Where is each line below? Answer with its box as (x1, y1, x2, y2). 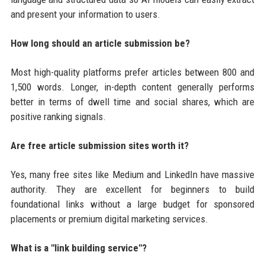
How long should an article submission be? (10, 37, 190, 49)
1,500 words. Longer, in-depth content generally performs (10, 80, 255, 93)
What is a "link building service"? (10, 241, 147, 254)
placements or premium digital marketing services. (10, 212, 208, 225)
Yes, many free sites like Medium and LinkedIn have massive (10, 168, 255, 180)
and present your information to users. (10, 8, 160, 20)
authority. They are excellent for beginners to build (10, 183, 255, 195)
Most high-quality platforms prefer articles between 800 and (10, 66, 255, 78)
